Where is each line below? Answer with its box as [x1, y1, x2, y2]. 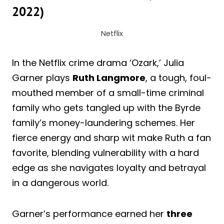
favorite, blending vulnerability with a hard [12, 146, 199, 159]
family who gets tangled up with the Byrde [12, 101, 200, 114]
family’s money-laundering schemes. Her [12, 116, 195, 129]
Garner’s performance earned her [12, 207, 166, 220]
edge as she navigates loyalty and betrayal [12, 161, 206, 174]
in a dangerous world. [12, 176, 108, 189]
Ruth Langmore [72, 71, 145, 84]
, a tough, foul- [145, 71, 211, 84]
